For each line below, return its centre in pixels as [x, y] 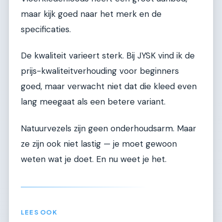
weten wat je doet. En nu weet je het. [94, 159]
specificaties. [46, 29]
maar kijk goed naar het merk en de [91, 14]
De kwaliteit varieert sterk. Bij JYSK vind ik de [108, 56]
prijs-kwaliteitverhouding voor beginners [100, 71]
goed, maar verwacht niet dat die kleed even [109, 86]
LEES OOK [39, 212]
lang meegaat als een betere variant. [93, 102]
